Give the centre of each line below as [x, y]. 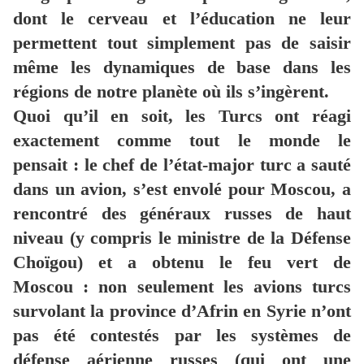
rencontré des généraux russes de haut [182, 214]
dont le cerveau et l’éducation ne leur [182, 19]
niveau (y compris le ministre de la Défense [182, 238]
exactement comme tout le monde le [182, 141]
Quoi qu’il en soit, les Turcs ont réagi [182, 116]
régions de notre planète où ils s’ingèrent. [171, 92]
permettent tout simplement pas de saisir [182, 43]
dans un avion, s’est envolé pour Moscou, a [182, 189]
